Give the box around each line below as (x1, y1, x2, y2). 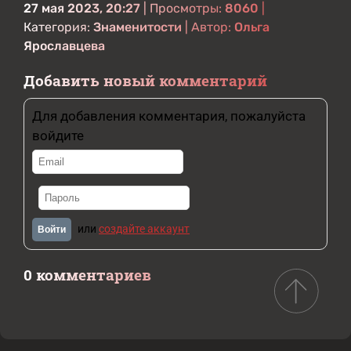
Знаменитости (93, 20, 182, 34)
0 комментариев (24, 265, 151, 284)
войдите (32, 128, 84, 143)
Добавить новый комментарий (24, 71, 267, 90)
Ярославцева (24, 38, 105, 53)
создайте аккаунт (99, 223, 190, 235)
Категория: (24, 20, 93, 34)
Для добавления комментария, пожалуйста (32, 108, 306, 124)
